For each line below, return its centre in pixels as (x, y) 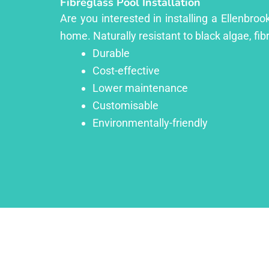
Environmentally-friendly (150, 122)
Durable (111, 53)
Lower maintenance (140, 88)
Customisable (125, 105)
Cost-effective (126, 70)
